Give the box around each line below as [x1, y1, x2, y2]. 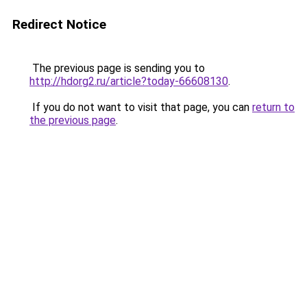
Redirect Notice [12, 16, 106, 32]
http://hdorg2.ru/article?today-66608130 [29, 75, 228, 88]
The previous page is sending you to [29, 62, 205, 75]
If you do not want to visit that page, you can [29, 101, 252, 114]
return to [252, 101, 295, 114]
